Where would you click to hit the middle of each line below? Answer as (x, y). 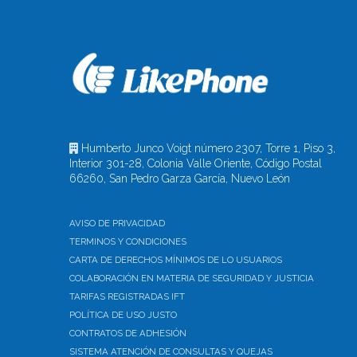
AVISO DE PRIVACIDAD (117, 223)
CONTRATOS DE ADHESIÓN (128, 333)
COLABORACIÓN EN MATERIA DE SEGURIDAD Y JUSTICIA (192, 278)
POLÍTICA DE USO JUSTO (123, 314)
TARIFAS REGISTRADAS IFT (127, 296)
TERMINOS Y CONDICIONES (128, 241)
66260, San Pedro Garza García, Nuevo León (180, 178)
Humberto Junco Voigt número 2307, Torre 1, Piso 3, (207, 148)
